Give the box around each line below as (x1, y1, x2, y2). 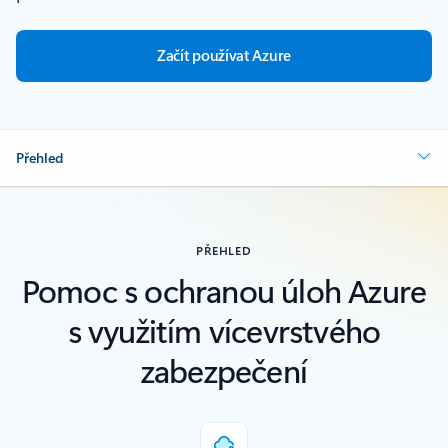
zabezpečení (140, 348, 308, 392)
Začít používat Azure (157, 45, 291, 66)
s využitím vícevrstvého (67, 308, 381, 352)
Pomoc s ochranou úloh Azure (21, 268, 427, 312)
